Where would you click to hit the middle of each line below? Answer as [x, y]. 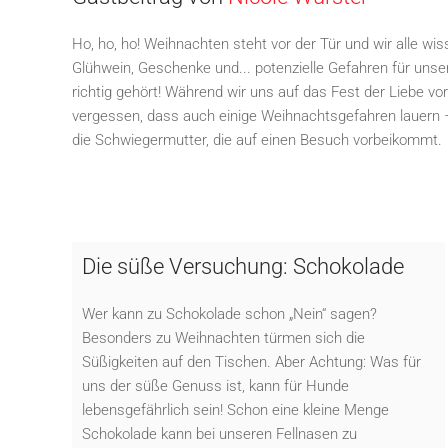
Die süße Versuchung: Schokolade [243, 266]
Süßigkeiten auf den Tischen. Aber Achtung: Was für [251, 361]
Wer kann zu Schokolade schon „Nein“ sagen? [229, 313]
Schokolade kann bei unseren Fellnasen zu [219, 433]
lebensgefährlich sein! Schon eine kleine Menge [235, 409]
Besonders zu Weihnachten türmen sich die [223, 337]
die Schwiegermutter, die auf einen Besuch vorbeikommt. [257, 140]
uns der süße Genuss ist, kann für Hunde [215, 385]
